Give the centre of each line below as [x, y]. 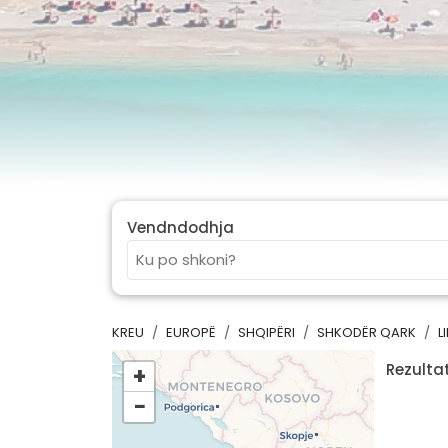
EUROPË [191, 333]
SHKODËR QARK [366, 333]
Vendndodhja [180, 227]
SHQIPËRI [266, 333]
